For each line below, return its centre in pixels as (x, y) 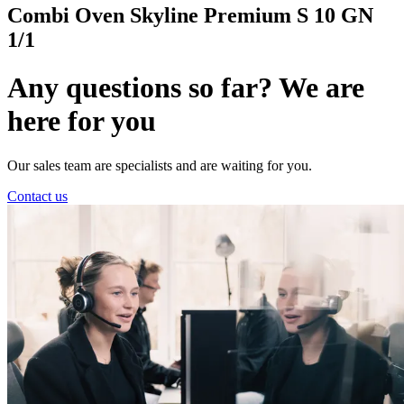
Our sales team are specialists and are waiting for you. (160, 165)
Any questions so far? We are (186, 88)
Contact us (37, 196)
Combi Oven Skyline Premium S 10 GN (190, 15)
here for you (82, 121)
